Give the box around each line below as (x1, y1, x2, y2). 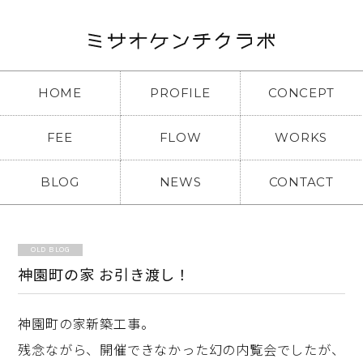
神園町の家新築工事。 (18, 314, 155, 333)
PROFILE (150, 85, 211, 100)
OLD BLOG (31, 245, 70, 254)
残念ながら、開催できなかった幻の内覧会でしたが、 (18, 340, 345, 359)
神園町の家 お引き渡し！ (18, 263, 191, 284)
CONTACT (268, 174, 334, 190)
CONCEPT (268, 85, 335, 100)
